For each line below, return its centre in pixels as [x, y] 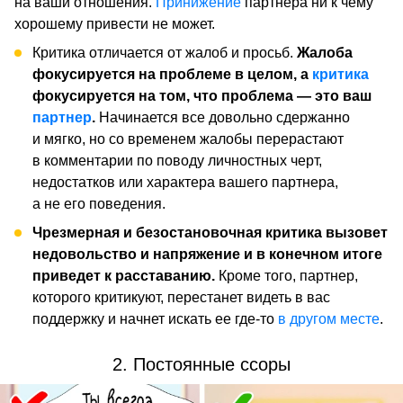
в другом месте [329, 319]
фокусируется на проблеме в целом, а [172, 74]
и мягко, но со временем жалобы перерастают [188, 139]
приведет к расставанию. [125, 276]
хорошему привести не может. [115, 24]
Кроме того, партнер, [288, 276]
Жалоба [323, 53]
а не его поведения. [99, 204]
